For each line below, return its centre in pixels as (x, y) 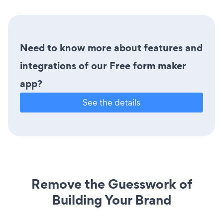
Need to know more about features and (111, 48)
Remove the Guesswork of (111, 184)
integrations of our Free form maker (103, 65)
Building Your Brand (111, 200)
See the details (111, 102)
